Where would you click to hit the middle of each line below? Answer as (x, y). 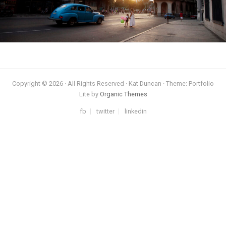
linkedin (135, 111)
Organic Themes (123, 94)
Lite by (89, 94)
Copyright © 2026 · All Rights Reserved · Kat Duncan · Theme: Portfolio (113, 84)
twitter (105, 111)
